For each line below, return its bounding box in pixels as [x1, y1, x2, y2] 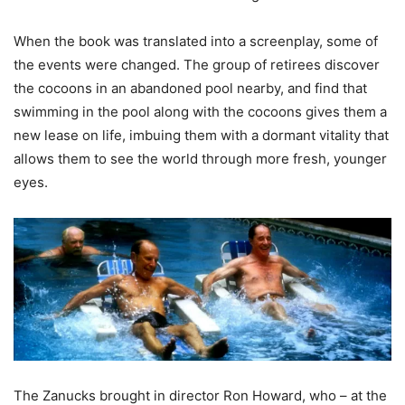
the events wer [14, 56, 109, 74]
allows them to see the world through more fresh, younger [14, 150, 387, 168]
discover [321, 56, 380, 74]
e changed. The [109, 56, 212, 74]
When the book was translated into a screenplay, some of [14, 33, 378, 51]
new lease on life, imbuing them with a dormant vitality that [14, 127, 389, 145]
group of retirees [212, 56, 321, 74]
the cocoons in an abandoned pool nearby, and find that [14, 80, 367, 98]
